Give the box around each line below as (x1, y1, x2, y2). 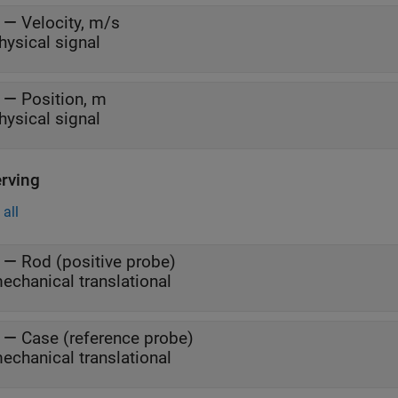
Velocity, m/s (21, 12, 120, 33)
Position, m (21, 89, 107, 109)
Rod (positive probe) (21, 251, 176, 272)
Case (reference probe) (21, 328, 194, 348)
